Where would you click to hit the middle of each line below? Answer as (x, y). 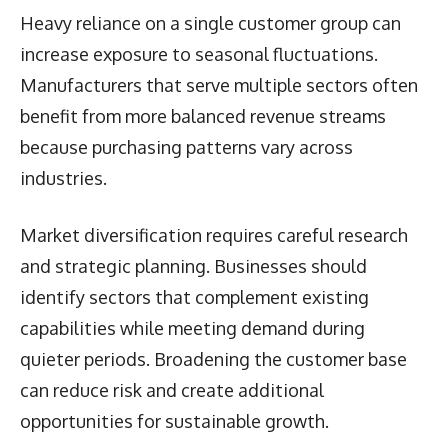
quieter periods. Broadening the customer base (213, 358)
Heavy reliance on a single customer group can (210, 22)
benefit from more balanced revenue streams (203, 115)
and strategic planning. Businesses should (193, 265)
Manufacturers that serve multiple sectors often (219, 84)
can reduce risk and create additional (172, 389)
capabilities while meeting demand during (192, 327)
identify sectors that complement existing (194, 296)
